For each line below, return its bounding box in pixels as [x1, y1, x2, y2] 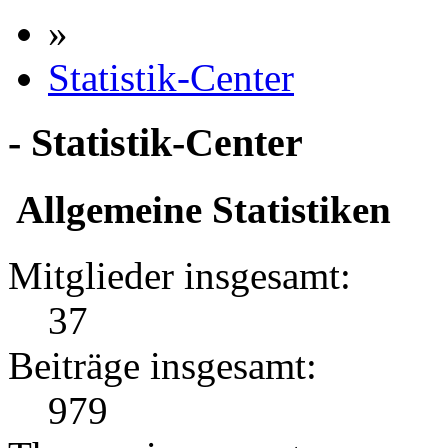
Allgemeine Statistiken [8, 187, 391, 231]
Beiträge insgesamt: [8, 344, 317, 388]
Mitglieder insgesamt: [8, 254, 351, 298]
